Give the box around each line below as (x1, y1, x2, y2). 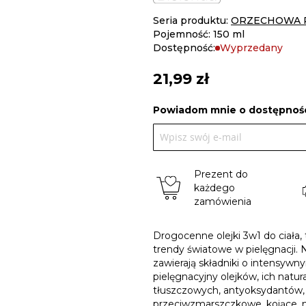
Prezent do (194, 168, 248, 181)
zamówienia (194, 195, 251, 208)
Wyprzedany (220, 42, 283, 55)
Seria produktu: (153, 14, 231, 27)
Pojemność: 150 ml (153, 28, 245, 41)
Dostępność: (153, 42, 215, 55)
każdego (194, 182, 235, 195)
